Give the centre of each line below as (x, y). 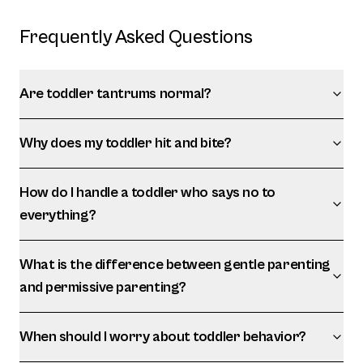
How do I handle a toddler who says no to (147, 192)
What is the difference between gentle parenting (175, 265)
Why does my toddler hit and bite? (126, 143)
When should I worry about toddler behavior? (163, 337)
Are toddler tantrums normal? (115, 94)
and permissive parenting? (103, 287)
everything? (58, 215)
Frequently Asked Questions (136, 37)
